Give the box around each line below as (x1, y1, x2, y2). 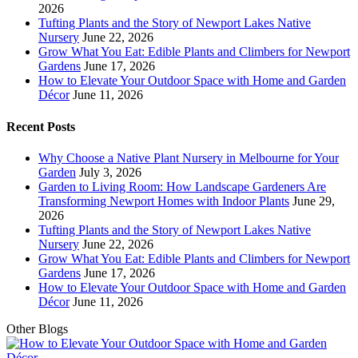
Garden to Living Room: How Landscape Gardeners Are (38, 179, 326, 193)
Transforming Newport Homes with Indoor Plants (38, 193, 289, 208)
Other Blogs (6, 321, 68, 336)
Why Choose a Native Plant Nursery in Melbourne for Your (38, 150, 339, 165)
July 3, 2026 (79, 165, 141, 179)
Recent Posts (6, 119, 75, 133)
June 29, (292, 193, 335, 208)
